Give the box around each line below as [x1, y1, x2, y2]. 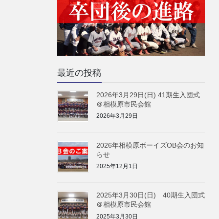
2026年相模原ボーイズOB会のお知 [96, 141, 204, 149]
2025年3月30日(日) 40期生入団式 [96, 191, 205, 199]
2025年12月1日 [96, 163, 138, 170]
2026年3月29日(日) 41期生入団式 [96, 90, 200, 99]
